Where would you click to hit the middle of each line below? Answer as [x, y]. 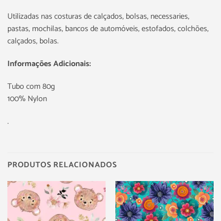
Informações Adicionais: [49, 64]
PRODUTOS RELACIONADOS [62, 165]
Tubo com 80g [31, 86]
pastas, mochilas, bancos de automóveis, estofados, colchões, [108, 29]
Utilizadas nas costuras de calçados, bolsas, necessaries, [98, 17]
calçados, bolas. [33, 41]
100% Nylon [27, 99]
